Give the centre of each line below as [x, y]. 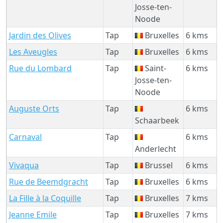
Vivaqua [24, 165]
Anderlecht [156, 149]
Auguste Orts [34, 108]
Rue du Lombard [40, 68]
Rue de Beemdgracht [49, 181]
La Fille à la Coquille [45, 198]
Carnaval [25, 137]
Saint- [155, 68]
